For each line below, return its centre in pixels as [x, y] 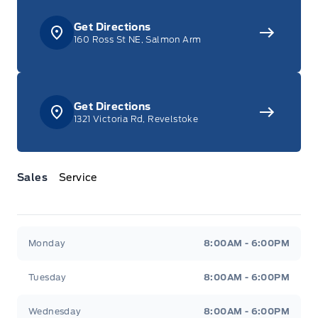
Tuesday [48, 277]
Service [78, 177]
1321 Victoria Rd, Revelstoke [136, 119]
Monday [47, 243]
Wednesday [55, 311]
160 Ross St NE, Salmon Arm [138, 39]
